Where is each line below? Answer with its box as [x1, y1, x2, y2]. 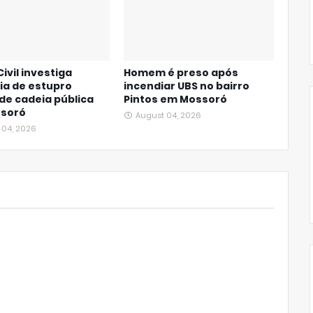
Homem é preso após [123, 66, 238, 80]
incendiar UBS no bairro [123, 79, 249, 93]
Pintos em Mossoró [123, 92, 227, 106]
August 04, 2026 [135, 110, 201, 121]
